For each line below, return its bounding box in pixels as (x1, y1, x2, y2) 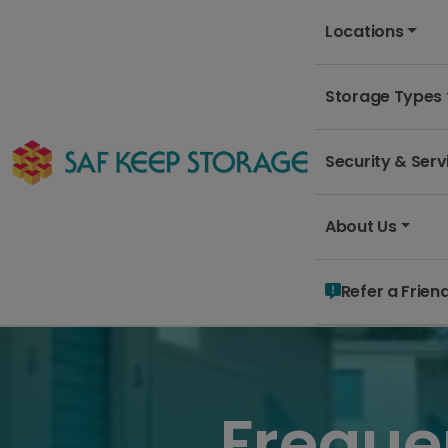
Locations (325, 20, 404, 43)
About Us (325, 215, 397, 238)
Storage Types (325, 85, 443, 108)
